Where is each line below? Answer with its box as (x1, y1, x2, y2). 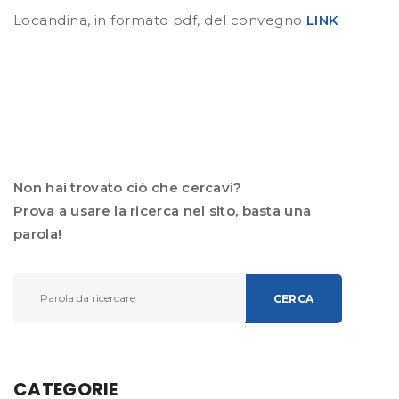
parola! (13, 224, 62, 242)
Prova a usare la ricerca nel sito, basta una (13, 201, 312, 219)
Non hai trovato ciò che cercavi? (13, 178, 242, 196)
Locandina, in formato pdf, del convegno (13, 11, 306, 28)
